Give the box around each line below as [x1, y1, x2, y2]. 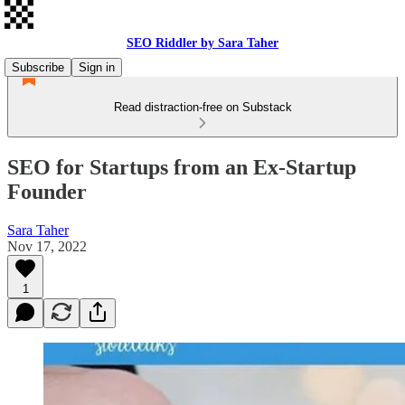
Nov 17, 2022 [7, 238, 87, 254]
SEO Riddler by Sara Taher [127, 36, 278, 50]
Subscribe [12, 61, 64, 74]
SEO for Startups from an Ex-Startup [7, 155, 356, 179]
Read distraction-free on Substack [113, 100, 292, 114]
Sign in [79, 61, 115, 74]
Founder [7, 179, 87, 203]
